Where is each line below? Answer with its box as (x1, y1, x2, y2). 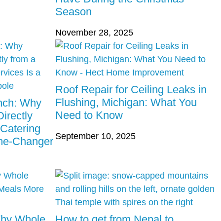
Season (55, 5, 92, 18)
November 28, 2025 (55, 28, 133, 38)
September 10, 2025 (55, 131, 136, 142)
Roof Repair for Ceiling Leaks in (55, 83, 207, 96)
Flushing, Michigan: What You (55, 96, 197, 109)
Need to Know (55, 109, 123, 122)
